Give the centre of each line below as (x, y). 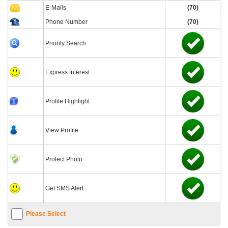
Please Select (46, 214)
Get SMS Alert (64, 188)
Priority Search (66, 43)
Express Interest (67, 72)
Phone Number (66, 22)
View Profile (62, 130)
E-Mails (56, 8)
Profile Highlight (67, 101)
